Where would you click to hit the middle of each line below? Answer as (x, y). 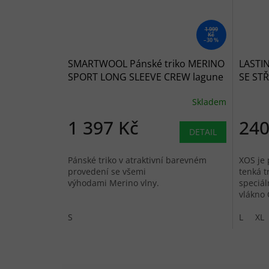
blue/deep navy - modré (122, 90)
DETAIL (203, 132)
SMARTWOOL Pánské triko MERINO (146, 64)
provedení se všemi (107, 172)
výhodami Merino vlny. (116, 183)
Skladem (209, 101)
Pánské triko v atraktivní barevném (137, 160)
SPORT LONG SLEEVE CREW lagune (146, 77)
